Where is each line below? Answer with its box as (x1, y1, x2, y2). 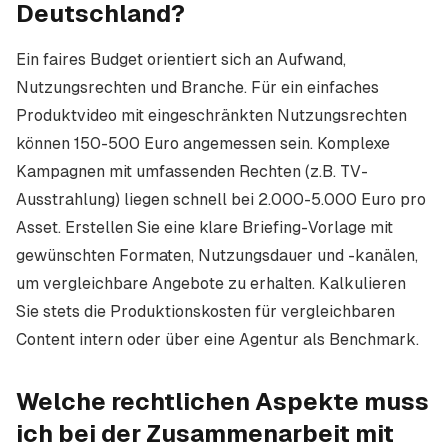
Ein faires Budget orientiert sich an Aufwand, (16, 50, 346, 69)
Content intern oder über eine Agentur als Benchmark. (16, 330, 419, 349)
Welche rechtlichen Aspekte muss (16, 388, 429, 415)
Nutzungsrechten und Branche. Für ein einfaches (16, 78, 379, 97)
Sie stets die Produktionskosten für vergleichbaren (16, 302, 395, 321)
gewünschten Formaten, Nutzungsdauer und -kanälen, (16, 246, 418, 265)
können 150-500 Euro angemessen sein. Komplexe (16, 134, 390, 153)
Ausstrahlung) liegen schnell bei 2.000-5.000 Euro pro (16, 190, 426, 209)
